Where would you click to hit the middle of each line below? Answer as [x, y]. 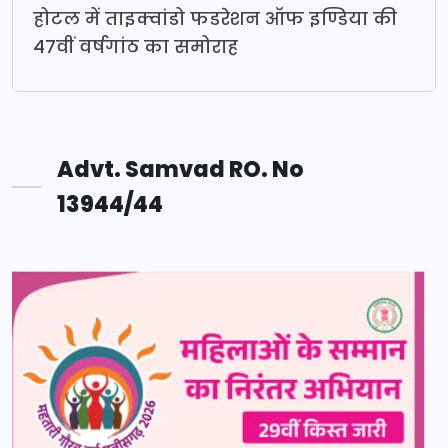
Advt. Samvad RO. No [180, 169]
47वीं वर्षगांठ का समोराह [135, 46]
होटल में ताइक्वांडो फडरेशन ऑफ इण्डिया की [215, 18]
